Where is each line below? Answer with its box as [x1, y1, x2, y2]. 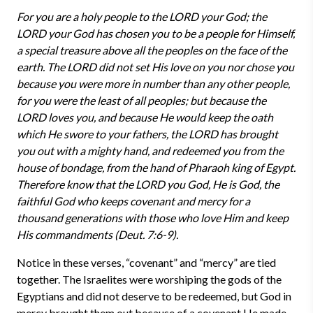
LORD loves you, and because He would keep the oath [17, 110, 273, 124]
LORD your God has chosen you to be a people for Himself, [17, 27, 295, 40]
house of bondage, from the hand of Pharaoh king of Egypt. [17, 161, 296, 174]
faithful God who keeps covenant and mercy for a [17, 194, 250, 208]
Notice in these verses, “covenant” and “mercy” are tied [17, 256, 276, 269]
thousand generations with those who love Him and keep [17, 211, 289, 224]
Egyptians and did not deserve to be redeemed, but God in [17, 289, 291, 303]
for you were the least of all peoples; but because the [17, 94, 266, 107]
